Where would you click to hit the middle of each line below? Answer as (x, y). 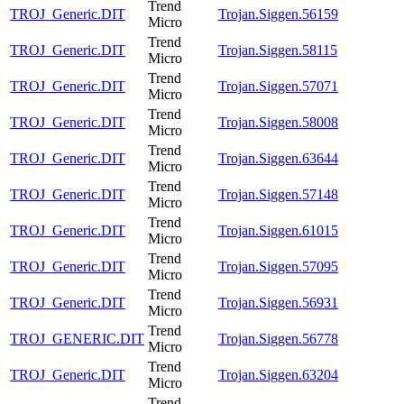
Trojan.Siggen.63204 (278, 374)
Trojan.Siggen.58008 (278, 122)
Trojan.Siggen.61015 (278, 230)
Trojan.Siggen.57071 (278, 86)
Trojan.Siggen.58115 (278, 50)
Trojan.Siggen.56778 (278, 338)
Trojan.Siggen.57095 (278, 266)
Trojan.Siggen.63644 (278, 158)
